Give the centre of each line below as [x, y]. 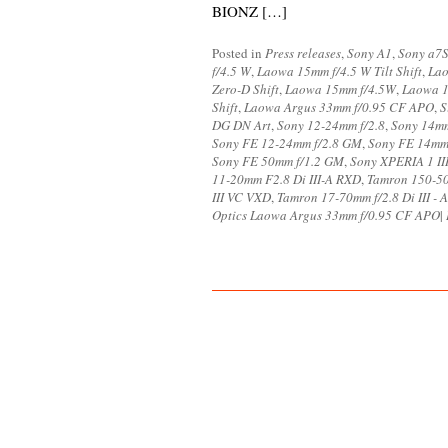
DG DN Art [241, 125]
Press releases [303, 53]
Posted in [238, 53]
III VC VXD [241, 197]
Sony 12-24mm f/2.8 [331, 125]
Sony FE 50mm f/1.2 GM [278, 161]
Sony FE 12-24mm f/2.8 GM [287, 143]
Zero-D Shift [245, 89]
